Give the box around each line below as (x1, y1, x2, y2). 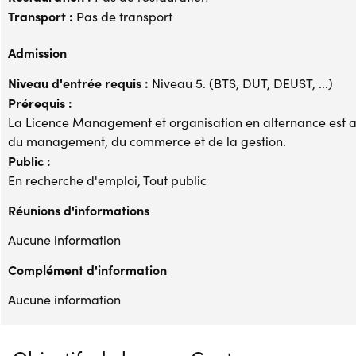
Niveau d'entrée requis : (8, 73, 149, 91)
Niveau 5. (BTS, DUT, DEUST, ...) (149, 74, 333, 91)
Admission (8, 43, 67, 61)
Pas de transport (73, 7, 172, 25)
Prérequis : (8, 93, 72, 111)
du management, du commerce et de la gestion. (8, 132, 286, 149)
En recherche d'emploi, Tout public (8, 171, 207, 188)
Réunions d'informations (8, 200, 149, 219)
